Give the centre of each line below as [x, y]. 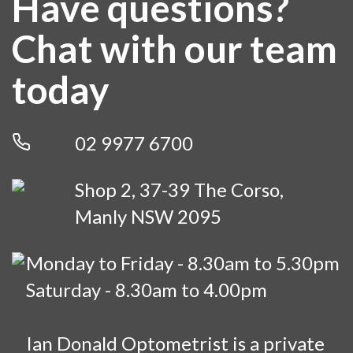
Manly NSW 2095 [148, 216]
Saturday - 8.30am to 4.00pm [147, 289]
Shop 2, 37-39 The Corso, [179, 189]
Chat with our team [175, 48]
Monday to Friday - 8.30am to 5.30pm [183, 262]
